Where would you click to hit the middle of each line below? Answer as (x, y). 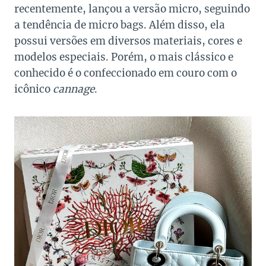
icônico (34, 89)
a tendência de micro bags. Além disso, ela (120, 25)
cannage (74, 89)
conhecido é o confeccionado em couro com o (126, 73)
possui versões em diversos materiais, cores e (128, 41)
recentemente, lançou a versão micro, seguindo (132, 9)
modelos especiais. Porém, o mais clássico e (124, 57)
